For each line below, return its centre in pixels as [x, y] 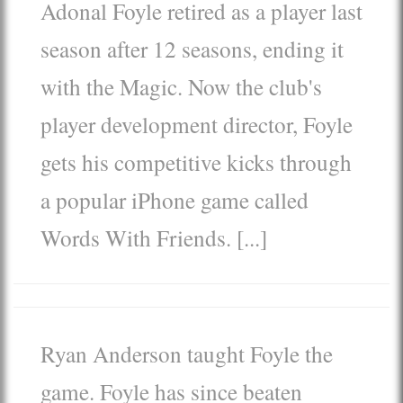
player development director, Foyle [197, 124]
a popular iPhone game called [175, 199]
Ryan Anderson [114, 353]
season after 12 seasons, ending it [192, 48]
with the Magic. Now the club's [181, 86]
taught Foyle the [260, 353]
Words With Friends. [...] [154, 237]
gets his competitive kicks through [196, 161]
